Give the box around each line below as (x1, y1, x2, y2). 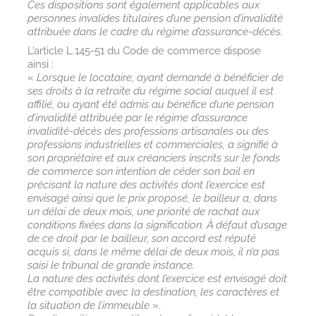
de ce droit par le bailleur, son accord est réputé (27, 231, 256, 245)
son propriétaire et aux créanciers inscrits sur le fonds (27, 151, 280, 164)
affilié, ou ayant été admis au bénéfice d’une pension (27, 97, 274, 111)
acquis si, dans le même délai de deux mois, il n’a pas (27, 245, 279, 258)
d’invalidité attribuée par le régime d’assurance (27, 111, 248, 124)
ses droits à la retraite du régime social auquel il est (27, 84, 274, 97)
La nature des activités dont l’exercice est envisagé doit (27, 272, 287, 285)
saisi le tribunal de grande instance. (27, 258, 195, 272)
